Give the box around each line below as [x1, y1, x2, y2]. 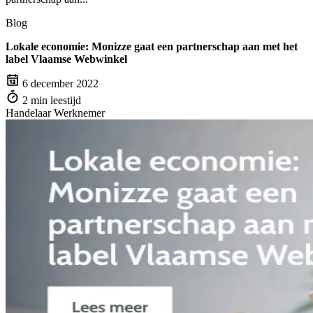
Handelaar [6, 106, 51, 119]
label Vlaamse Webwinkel [6, 53, 127, 65]
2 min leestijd [22, 94, 81, 106]
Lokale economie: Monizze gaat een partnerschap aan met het [6, 41, 298, 52]
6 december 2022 [22, 77, 99, 89]
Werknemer [54, 106, 105, 119]
